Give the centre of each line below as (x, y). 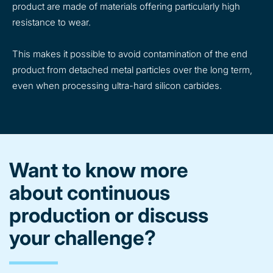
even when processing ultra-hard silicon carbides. (117, 86)
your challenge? (83, 238)
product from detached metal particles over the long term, (132, 70)
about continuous (90, 193)
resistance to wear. (51, 22)
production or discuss (109, 215)
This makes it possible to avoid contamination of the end (130, 54)
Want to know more (99, 170)
